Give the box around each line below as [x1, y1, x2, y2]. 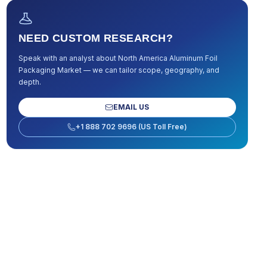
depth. [18, 77, 41, 86]
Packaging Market [18, 66, 82, 74]
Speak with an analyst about [18, 54, 118, 63]
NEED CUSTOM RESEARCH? [18, 32, 173, 44]
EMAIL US [113, 103, 150, 111]
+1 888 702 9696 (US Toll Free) [75, 122, 187, 131]
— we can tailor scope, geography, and [81, 66, 219, 74]
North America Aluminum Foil [117, 54, 218, 63]
